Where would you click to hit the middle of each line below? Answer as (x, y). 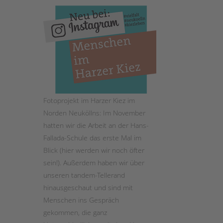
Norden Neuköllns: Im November (94, 112)
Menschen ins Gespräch (81, 200)
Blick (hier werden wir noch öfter (94, 150)
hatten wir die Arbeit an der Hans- (96, 125)
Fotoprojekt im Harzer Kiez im (89, 100)
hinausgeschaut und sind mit (88, 187)
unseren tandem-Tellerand (84, 175)
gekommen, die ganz (75, 212)
